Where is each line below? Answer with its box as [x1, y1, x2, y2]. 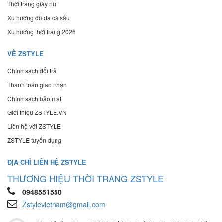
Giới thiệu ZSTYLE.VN [7, 108, 67, 117]
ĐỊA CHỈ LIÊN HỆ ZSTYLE [7, 157, 86, 167]
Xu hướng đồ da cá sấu [7, 13, 70, 22]
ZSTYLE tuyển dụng [7, 136, 61, 145]
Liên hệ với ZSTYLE [7, 122, 61, 131]
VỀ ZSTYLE [7, 49, 44, 58]
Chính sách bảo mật [7, 94, 61, 103]
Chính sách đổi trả [7, 66, 56, 75]
